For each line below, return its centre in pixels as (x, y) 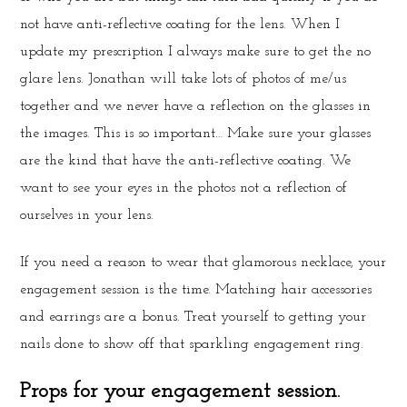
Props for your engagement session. (180, 391)
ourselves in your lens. (87, 215)
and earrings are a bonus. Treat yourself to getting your (194, 317)
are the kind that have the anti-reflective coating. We (186, 160)
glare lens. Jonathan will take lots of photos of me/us (184, 79)
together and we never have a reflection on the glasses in (196, 106)
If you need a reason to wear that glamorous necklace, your (203, 262)
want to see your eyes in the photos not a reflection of (184, 188)
